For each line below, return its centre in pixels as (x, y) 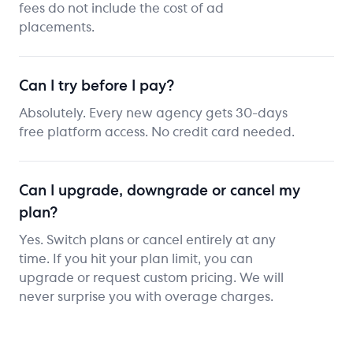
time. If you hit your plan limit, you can (136, 259)
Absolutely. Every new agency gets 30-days (153, 113)
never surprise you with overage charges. (146, 297)
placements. (57, 27)
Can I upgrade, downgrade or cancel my (160, 191)
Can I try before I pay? (97, 86)
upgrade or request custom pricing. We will (151, 278)
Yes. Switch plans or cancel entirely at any (147, 240)
